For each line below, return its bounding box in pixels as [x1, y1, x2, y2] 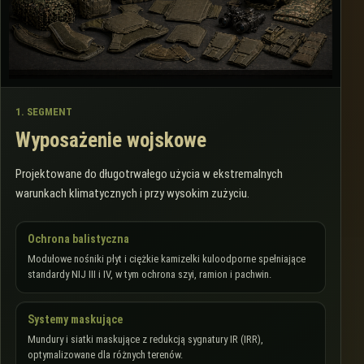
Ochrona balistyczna [28, 232, 129, 245]
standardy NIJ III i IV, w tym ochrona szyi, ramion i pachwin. [28, 267, 271, 280]
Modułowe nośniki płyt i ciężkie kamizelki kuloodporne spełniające [28, 252, 305, 265]
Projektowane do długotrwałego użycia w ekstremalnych [15, 166, 283, 181]
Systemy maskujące [28, 312, 123, 326]
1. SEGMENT [15, 105, 72, 118]
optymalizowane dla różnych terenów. [28, 348, 183, 361]
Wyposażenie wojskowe [15, 128, 206, 152]
